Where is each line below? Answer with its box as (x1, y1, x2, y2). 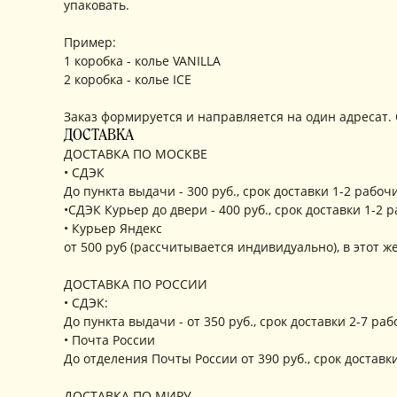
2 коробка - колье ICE (64, 71, 191, 88)
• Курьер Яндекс (64, 220, 162, 237)
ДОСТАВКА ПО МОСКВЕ (64, 145, 207, 162)
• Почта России (64, 331, 155, 348)
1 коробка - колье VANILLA (64, 52, 221, 69)
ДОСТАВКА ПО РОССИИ (64, 276, 207, 292)
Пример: (64, 34, 116, 51)
